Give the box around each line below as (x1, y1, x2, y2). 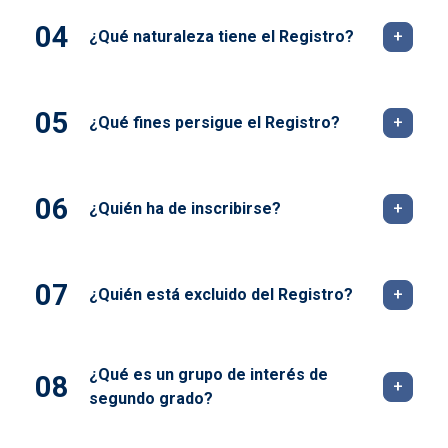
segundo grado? (89, 389, 213, 409)
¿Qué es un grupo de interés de (89, 365, 328, 385)
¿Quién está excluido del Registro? (89, 285, 353, 305)
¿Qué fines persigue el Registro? (89, 113, 340, 133)
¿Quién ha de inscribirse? (89, 199, 281, 219)
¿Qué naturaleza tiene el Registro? (89, 27, 354, 47)
